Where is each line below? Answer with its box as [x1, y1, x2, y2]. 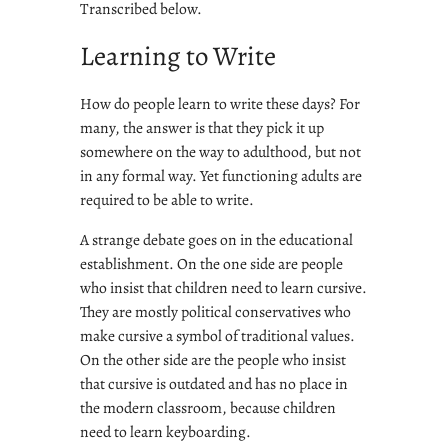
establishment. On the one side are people [80, 253, 343, 275]
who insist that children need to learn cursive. [80, 277, 367, 299]
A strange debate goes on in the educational [80, 229, 353, 251]
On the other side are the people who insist [80, 349, 346, 371]
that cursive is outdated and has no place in [80, 373, 348, 395]
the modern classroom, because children [80, 397, 336, 419]
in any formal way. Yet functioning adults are [80, 165, 362, 187]
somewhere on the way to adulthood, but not [80, 141, 361, 163]
